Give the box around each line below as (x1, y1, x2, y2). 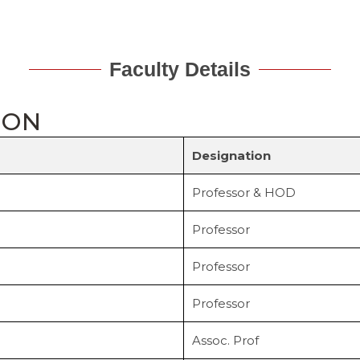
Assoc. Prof (192, 332, 259, 348)
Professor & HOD (192, 184, 296, 200)
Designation (192, 147, 271, 163)
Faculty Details (109, 57, 251, 80)
